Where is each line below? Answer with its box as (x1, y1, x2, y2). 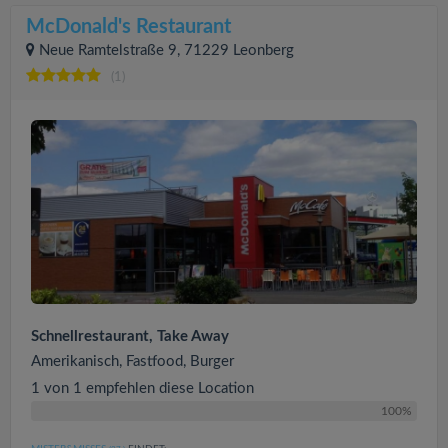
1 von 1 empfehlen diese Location (31, 380, 254, 396)
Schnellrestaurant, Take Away (31, 328, 229, 344)
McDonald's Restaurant (26, 17, 231, 37)
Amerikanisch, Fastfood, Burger (31, 353, 234, 369)
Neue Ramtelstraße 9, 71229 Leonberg (39, 43, 294, 58)
